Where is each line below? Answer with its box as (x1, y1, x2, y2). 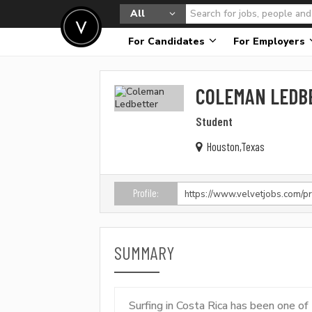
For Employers (233, 36, 308, 47)
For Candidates (128, 36, 208, 47)
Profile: (132, 187, 159, 199)
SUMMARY (114, 243, 175, 263)
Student (196, 114, 233, 129)
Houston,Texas (205, 140, 265, 153)
